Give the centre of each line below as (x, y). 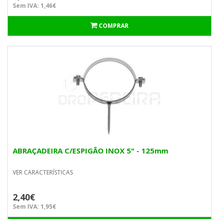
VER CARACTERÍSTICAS (43, 172)
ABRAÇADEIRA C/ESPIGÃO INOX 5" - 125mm (90, 151)
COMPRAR (114, 26)
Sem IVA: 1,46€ (34, 6)
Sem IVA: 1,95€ (34, 207)
